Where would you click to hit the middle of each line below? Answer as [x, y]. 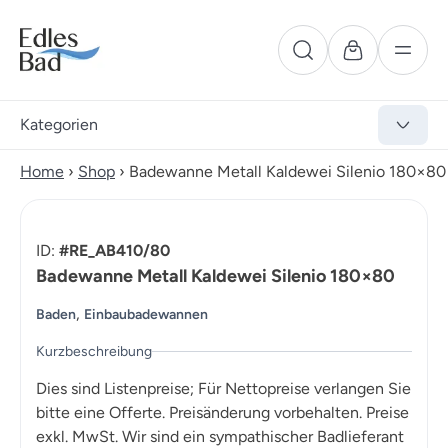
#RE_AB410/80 [114, 250]
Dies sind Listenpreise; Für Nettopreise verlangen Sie [223, 389]
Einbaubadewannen [146, 315]
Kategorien [59, 124]
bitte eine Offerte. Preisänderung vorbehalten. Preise [222, 413]
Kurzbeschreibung [94, 352]
